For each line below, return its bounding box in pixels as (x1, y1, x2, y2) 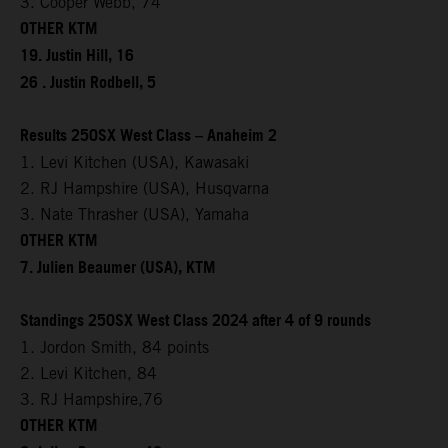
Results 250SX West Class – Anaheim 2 (20, 120, 277, 152)
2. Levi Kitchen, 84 (20, 363, 157, 383)
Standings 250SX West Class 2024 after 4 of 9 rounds (20, 305, 371, 337)
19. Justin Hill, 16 (20, 40, 134, 72)
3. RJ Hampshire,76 (20, 389, 163, 409)
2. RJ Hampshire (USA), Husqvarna (20, 178, 269, 198)
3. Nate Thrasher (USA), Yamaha (20, 204, 249, 224)
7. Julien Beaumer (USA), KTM (20, 252, 215, 284)
